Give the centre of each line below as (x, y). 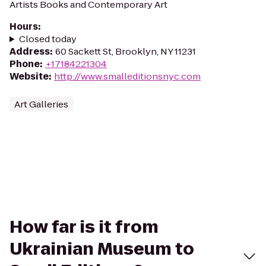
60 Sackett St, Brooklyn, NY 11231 (126, 51)
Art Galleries (41, 104)
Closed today (47, 39)
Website (29, 76)
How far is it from (84, 227)
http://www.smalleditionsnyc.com (127, 76)
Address (30, 51)
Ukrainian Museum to (102, 249)
